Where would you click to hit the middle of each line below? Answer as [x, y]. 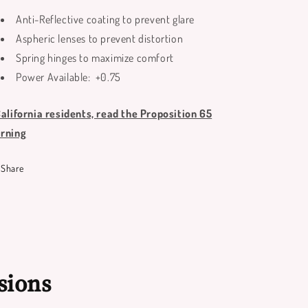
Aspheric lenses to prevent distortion [100, 38]
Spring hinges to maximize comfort [95, 58]
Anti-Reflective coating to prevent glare [105, 19]
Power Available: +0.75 [68, 77]
